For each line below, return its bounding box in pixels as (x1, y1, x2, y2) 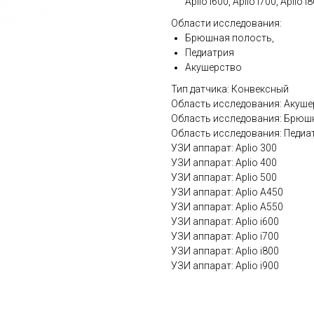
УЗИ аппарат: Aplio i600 (171, 216, 279, 227)
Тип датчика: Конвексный (171, 83, 289, 95)
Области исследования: (171, 18, 282, 29)
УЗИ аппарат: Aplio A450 (171, 186, 283, 198)
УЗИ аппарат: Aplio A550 (171, 201, 283, 212)
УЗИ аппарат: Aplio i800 (171, 245, 279, 257)
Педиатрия (185, 47, 234, 58)
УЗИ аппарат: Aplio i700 (171, 231, 279, 242)
